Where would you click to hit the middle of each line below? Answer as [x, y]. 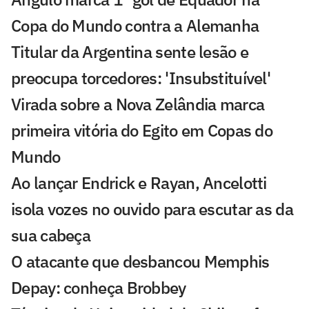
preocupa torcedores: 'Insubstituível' [141, 78]
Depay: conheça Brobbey [99, 287]
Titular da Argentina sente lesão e [130, 51]
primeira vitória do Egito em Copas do [142, 130]
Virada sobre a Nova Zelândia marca [138, 104]
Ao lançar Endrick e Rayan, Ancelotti [139, 182]
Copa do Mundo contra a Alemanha [135, 25]
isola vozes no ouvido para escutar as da [152, 209]
